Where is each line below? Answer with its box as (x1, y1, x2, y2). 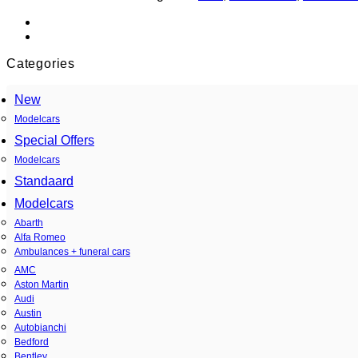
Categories (6, 56, 75, 70)
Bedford (14, 336, 49, 348)
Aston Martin (14, 278, 69, 290)
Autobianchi (14, 321, 66, 333)
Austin (14, 307, 42, 319)
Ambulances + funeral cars (14, 245, 130, 257)
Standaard (14, 173, 74, 188)
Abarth (14, 217, 43, 229)
